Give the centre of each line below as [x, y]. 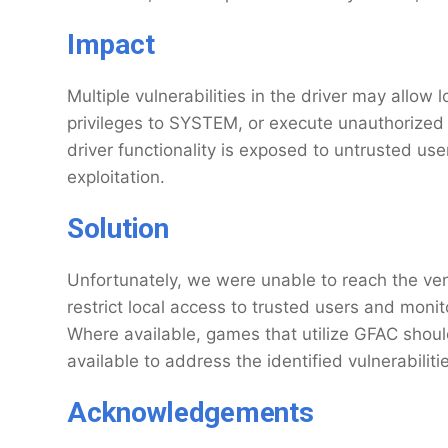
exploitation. [116, 177]
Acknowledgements [190, 412]
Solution [118, 228]
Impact [111, 44]
